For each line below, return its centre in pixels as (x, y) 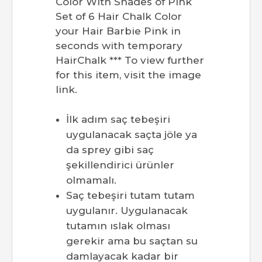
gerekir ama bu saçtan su (132, 241)
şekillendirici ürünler (120, 165)
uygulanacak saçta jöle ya (132, 135)
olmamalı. (91, 180)
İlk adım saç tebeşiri (118, 120)
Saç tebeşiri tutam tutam (130, 196)
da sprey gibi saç (110, 150)
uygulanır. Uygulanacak (127, 211)
